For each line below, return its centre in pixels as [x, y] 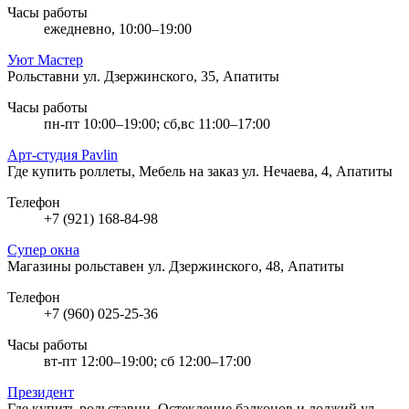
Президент [41, 392]
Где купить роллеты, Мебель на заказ [125, 171]
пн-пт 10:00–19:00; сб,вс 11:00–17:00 [157, 123]
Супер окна [43, 249]
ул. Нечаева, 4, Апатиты [317, 171]
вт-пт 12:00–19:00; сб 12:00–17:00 [147, 361]
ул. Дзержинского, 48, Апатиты [246, 266]
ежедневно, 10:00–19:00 [118, 28]
